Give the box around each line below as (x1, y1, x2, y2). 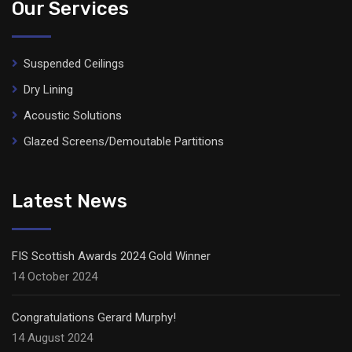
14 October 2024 (12, 269, 97, 284)
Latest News (12, 190, 127, 213)
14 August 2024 (12, 331, 93, 346)
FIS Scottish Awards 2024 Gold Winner (12, 249, 211, 264)
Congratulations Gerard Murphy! (12, 310, 176, 325)
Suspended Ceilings (24, 57, 124, 71)
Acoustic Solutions (24, 108, 122, 123)
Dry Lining (24, 82, 73, 97)
